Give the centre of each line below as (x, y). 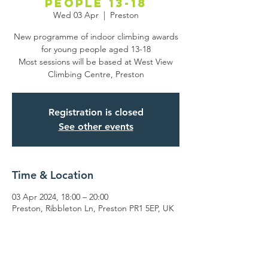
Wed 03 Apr (76, 15)
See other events (96, 127)
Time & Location (53, 175)
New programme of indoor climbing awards (96, 36)
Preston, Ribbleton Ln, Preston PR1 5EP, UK (93, 208)
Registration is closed (96, 112)
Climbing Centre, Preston (96, 74)
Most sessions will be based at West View (96, 62)
